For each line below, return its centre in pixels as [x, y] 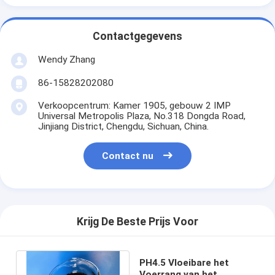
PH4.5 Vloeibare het [184, 262]
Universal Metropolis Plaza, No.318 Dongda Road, [141, 116]
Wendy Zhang [66, 59]
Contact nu [128, 156]
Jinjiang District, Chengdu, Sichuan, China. [123, 126]
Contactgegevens [137, 37]
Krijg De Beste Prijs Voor [137, 222]
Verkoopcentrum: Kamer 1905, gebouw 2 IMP [134, 105]
